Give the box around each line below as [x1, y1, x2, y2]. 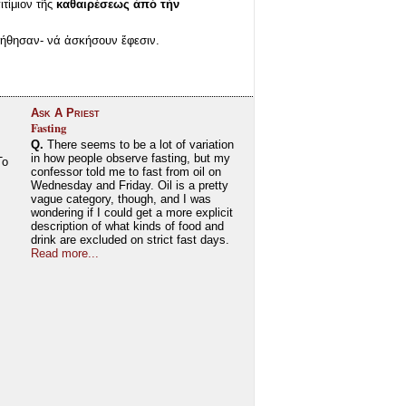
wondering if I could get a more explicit [30, 205, 233, 219]
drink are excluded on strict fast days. [30, 232, 229, 246]
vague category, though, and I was [30, 191, 211, 206]
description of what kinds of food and [30, 218, 224, 233]
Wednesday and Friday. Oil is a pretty [30, 178, 228, 192]
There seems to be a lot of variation [43, 137, 234, 151]
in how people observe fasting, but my [30, 150, 230, 165]
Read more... [30, 246, 99, 260]
